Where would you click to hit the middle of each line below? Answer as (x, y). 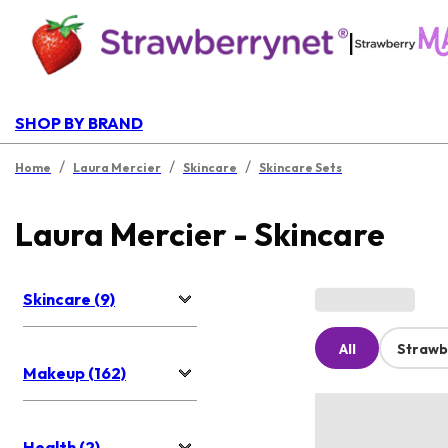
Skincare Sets (300, 167)
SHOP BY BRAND (79, 123)
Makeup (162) (74, 373)
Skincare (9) (69, 299)
